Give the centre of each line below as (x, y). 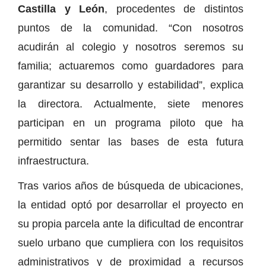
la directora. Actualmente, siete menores (131, 104)
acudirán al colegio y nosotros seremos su (131, 47)
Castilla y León (61, 9)
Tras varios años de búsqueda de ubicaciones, (131, 186)
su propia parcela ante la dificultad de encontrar (131, 224)
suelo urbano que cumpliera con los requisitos (131, 243)
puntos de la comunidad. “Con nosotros (131, 28)
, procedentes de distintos (174, 9)
